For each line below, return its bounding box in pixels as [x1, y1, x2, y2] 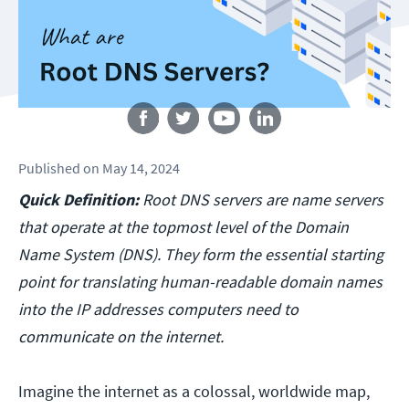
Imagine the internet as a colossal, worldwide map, [18, 381, 370, 403]
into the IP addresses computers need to [18, 299, 299, 320]
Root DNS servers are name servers [142, 189, 383, 211]
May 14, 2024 [102, 159, 180, 178]
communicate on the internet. [18, 326, 224, 348]
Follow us [178, 83, 231, 100]
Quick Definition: [18, 189, 142, 211]
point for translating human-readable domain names [18, 271, 383, 293]
